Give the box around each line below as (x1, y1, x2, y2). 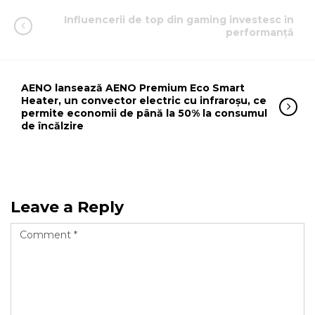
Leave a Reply (11, 198, 124, 217)
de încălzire (21, 120, 84, 132)
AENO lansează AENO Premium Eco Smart (21, 82, 245, 94)
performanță (226, 26, 294, 39)
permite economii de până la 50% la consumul (21, 107, 267, 120)
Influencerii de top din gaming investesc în (64, 13, 294, 26)
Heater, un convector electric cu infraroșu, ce (21, 94, 266, 107)
